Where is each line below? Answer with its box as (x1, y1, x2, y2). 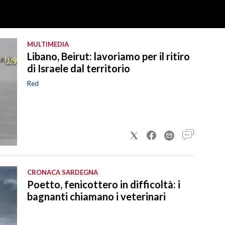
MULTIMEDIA (27, 40, 69, 48)
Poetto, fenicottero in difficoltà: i (27, 178, 180, 190)
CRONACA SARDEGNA (27, 168, 98, 176)
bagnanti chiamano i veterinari (27, 190, 166, 202)
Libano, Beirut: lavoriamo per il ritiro (27, 50, 190, 62)
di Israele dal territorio (27, 62, 130, 74)
